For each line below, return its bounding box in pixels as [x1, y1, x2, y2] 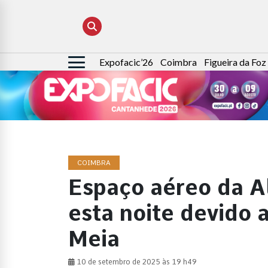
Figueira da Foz [204, 56, 266, 68]
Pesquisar [68, 57, 111, 69]
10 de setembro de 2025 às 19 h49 [75, 258, 197, 267]
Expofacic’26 [99, 56, 153, 68]
